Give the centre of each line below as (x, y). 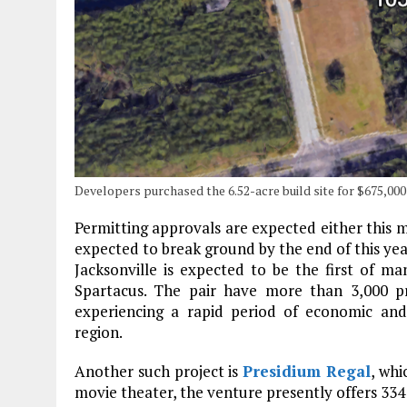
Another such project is (159, 371)
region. (99, 332)
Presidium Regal (307, 371)
